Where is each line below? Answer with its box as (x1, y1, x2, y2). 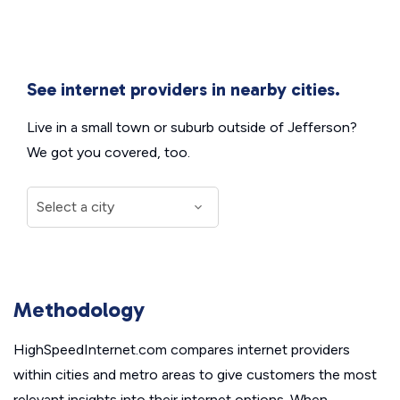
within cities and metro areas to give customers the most (13, 365, 377, 383)
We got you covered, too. (27, 143, 190, 161)
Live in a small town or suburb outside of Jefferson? (27, 118, 357, 136)
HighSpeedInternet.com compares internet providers (13, 340, 350, 358)
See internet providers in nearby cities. (27, 78, 340, 100)
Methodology (13, 296, 145, 322)
